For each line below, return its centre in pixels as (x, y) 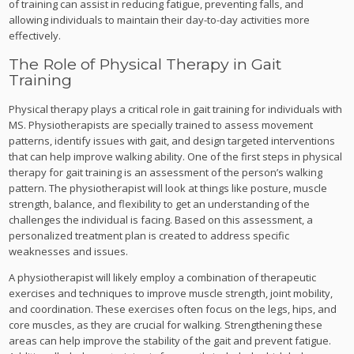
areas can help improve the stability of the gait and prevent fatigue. (170, 340)
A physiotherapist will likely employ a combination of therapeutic (163, 277)
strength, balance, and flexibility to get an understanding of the (160, 203)
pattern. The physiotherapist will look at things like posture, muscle (168, 188)
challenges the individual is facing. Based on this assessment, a (161, 219)
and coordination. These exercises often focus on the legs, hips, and (173, 309)
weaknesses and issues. (69, 251)
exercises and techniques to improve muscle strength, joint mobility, (171, 293)
